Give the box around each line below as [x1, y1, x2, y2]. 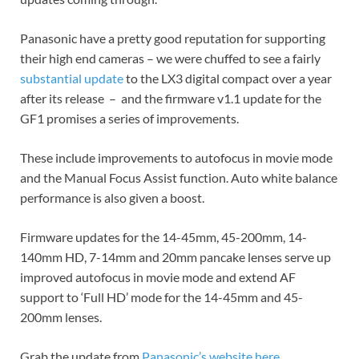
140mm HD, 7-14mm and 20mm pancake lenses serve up [20, 249, 331, 265]
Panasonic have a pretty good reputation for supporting [20, 30, 325, 46]
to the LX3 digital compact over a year [123, 71, 332, 87]
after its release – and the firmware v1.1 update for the [20, 91, 321, 107]
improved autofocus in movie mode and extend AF [20, 269, 296, 285]
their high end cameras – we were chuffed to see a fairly [20, 50, 321, 67]
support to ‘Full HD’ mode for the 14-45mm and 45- [20, 289, 303, 305]
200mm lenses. [20, 309, 102, 325]
